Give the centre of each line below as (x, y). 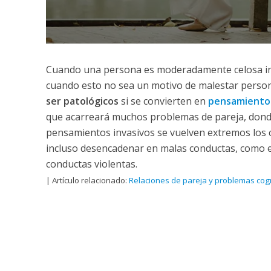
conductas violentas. (91, 164)
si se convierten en (163, 101)
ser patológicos (82, 101)
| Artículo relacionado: (87, 181)
